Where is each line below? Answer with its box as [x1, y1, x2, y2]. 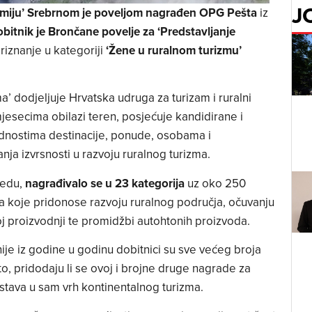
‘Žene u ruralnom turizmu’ [105, 41, 242, 58]
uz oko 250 [184, 174, 246, 192]
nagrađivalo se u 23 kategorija [24, 174, 185, 192]
